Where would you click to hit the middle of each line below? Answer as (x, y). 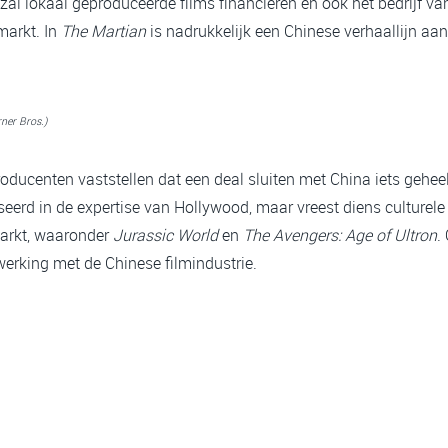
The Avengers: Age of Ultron (340, 235)
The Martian (103, 31)
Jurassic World (165, 235)
